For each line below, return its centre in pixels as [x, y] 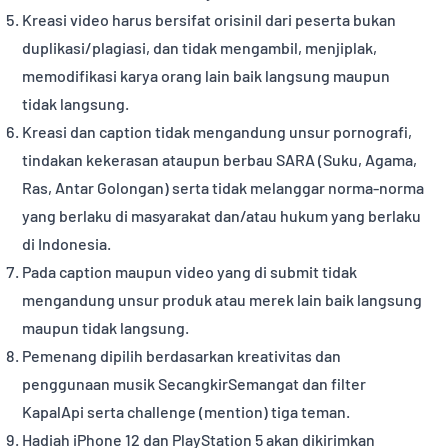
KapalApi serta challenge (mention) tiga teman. [186, 412]
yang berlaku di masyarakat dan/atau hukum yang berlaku [222, 216]
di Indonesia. [67, 244]
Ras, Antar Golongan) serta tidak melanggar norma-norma [223, 188]
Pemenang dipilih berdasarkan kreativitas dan [182, 356]
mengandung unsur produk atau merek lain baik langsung [222, 300]
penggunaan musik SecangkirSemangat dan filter [194, 384]
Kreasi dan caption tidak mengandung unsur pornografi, [217, 132]
